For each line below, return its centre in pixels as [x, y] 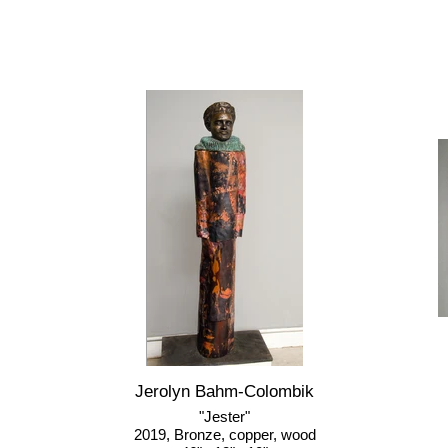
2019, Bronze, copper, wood [224, 434]
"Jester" [224, 416]
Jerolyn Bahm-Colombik [224, 391]
